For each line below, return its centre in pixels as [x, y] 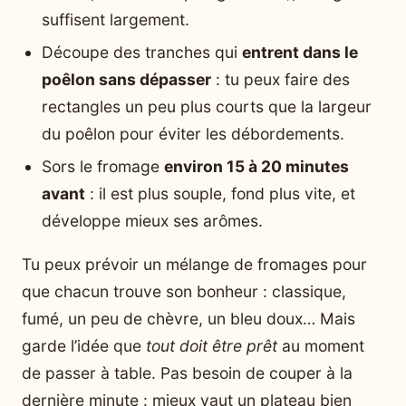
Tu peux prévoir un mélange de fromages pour [194, 264]
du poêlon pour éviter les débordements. [193, 134]
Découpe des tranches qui [142, 53]
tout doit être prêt [212, 345]
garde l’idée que [84, 345]
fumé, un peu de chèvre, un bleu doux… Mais [188, 318]
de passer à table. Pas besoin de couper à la [187, 372]
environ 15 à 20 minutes [256, 167]
